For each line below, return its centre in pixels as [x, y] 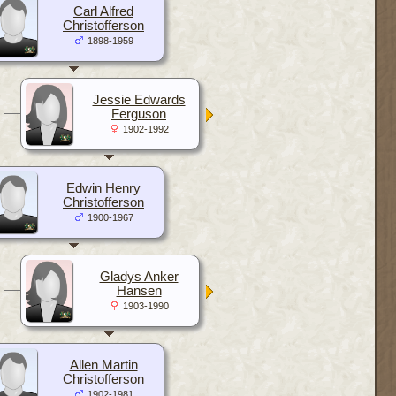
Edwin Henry [103, 188]
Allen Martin [103, 365]
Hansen [139, 290]
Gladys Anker [139, 276]
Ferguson [139, 114]
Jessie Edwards [139, 99]
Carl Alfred [103, 11]
